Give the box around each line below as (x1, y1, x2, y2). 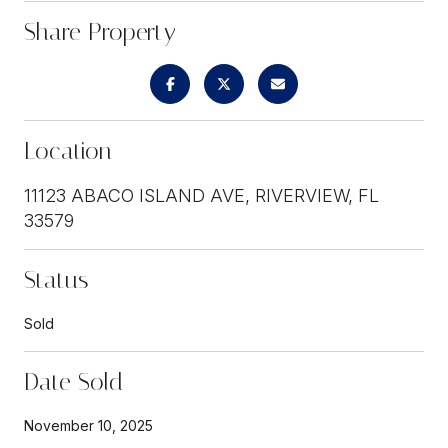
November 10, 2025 (24, 416, 153, 434)
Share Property (24, 17, 176, 46)
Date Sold (24, 367, 123, 396)
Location (24, 136, 112, 165)
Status (24, 265, 88, 294)
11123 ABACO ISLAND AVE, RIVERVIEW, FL (24, 184, 379, 206)
